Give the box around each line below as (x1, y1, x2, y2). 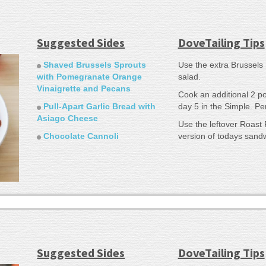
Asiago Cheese (37, 113, 99, 123)
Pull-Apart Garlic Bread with (43, 102, 156, 112)
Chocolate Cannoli (43, 131, 119, 141)
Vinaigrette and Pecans (37, 84, 131, 94)
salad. (178, 72, 201, 82)
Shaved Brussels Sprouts (43, 60, 147, 70)
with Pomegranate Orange (37, 72, 142, 82)
